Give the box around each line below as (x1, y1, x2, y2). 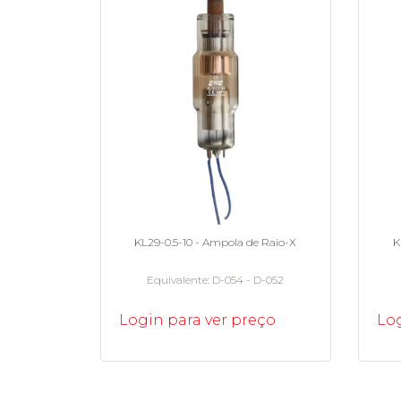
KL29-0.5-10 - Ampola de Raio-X (134, 235, 297, 249)
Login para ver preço (119, 311, 276, 328)
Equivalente (147, 272, 209, 286)
